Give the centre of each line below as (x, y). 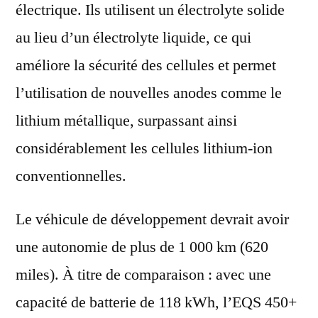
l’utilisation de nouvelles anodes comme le (149, 93)
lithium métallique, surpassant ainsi (126, 121)
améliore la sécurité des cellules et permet (146, 66)
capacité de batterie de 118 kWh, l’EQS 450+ (156, 303)
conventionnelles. (71, 176)
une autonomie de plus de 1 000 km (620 (142, 247)
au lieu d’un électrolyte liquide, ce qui (133, 38)
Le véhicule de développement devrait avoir (152, 220)
